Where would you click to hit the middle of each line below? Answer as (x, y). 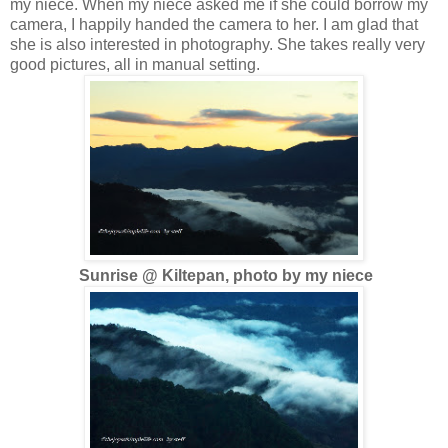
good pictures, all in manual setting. (135, 64)
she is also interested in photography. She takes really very (217, 44)
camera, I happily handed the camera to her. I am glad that (214, 24)
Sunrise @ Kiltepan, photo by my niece (226, 275)
